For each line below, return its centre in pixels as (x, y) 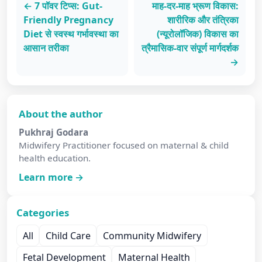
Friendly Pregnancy (68, 20)
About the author (61, 114)
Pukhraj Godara (54, 132)
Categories (43, 213)
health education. (55, 158)
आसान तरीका (46, 48)
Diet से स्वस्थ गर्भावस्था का (71, 34)
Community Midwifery (152, 235)
